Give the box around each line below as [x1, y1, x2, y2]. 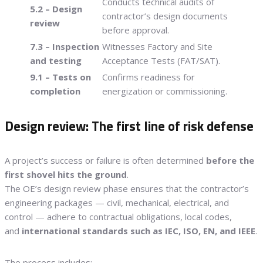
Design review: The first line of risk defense [5, 116, 254, 137]
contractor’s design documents [102, 9, 228, 22]
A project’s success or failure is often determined [5, 154, 206, 166]
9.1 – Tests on [30, 70, 91, 83]
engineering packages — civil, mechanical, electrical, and [5, 196, 229, 208]
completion [30, 85, 80, 97]
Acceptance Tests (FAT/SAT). [102, 54, 220, 66]
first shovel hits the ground [5, 168, 127, 180]
